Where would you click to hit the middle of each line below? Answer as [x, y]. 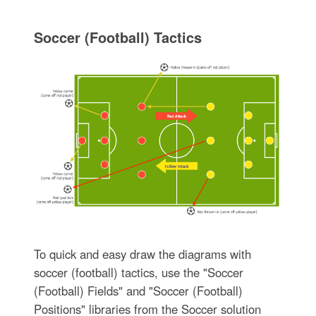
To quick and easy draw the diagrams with [142, 254]
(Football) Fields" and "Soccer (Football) [138, 291]
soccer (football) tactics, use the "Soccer [138, 273]
